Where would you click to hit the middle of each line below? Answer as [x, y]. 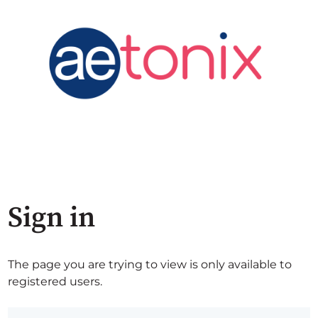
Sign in [52, 218]
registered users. [55, 281]
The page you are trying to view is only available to [150, 264]
